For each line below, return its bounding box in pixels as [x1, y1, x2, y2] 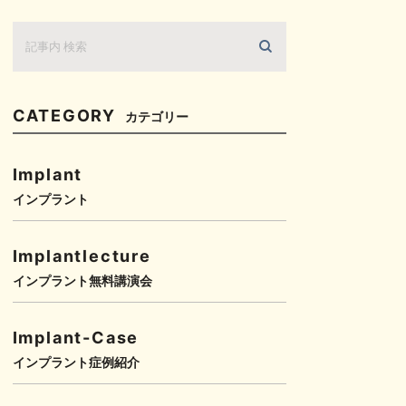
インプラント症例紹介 [12, 354, 140, 370]
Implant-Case [12, 328, 140, 347]
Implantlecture [12, 246, 151, 266]
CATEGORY [12, 106, 117, 125]
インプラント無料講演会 [12, 273, 152, 288]
